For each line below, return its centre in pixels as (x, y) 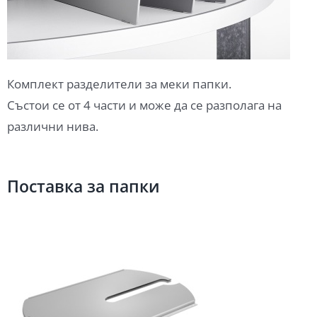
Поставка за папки (83, 186)
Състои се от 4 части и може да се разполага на (144, 105)
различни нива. (52, 127)
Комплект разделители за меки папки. (119, 84)
